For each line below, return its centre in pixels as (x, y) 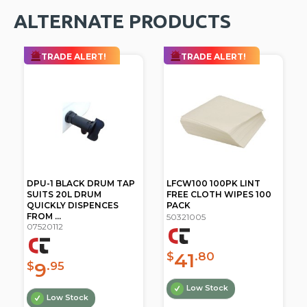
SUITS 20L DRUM (64, 195)
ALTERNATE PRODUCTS (123, 21)
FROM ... (44, 217)
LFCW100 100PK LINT (213, 184)
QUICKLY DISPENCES (73, 206)
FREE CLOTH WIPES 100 (219, 195)
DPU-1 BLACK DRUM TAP (81, 184)
